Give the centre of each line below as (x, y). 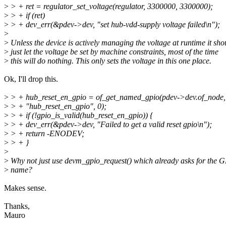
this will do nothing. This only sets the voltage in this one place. (110, 61)
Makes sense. (25, 188)
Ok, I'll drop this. (31, 79)
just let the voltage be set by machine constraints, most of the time (114, 52)
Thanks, (17, 206)
